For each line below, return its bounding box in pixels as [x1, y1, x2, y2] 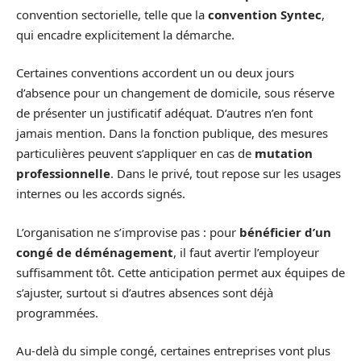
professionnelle [16, 165, 110, 182]
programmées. [16, 304, 98, 321]
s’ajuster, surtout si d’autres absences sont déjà [16, 284, 273, 301]
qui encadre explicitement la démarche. [16, 26, 234, 43]
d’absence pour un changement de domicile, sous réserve [16, 85, 334, 102]
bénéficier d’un [239, 223, 331, 240]
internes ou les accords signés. [16, 185, 185, 202]
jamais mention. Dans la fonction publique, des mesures [16, 125, 328, 142]
